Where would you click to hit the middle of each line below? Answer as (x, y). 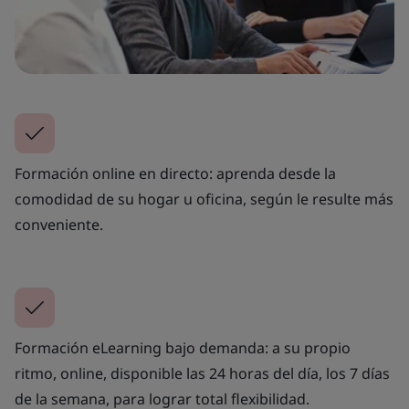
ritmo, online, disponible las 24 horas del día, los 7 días (202, 373)
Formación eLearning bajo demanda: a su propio (183, 347)
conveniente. (59, 224)
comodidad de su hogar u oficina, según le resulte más (204, 199)
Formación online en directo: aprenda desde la (175, 173)
